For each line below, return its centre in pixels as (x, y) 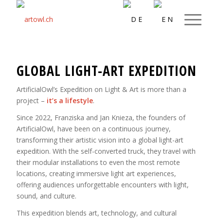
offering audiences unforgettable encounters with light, (102, 184)
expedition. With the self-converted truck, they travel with (106, 151)
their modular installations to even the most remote (98, 162)
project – (31, 100)
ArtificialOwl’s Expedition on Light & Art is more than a (101, 89)
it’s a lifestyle (70, 100)
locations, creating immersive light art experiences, (96, 173)
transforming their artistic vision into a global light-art (100, 140)
